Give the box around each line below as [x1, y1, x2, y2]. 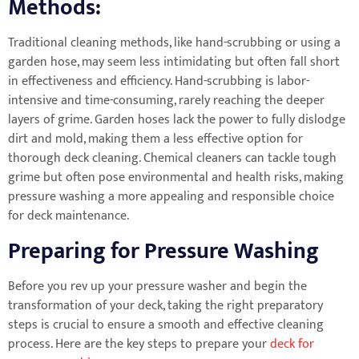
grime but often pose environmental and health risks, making [8, 167, 344, 189]
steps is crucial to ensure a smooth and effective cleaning [8, 313, 324, 336]
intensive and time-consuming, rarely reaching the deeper [8, 90, 325, 112]
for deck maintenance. [8, 205, 129, 228]
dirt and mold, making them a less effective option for [8, 128, 303, 151]
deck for [270, 333, 314, 355]
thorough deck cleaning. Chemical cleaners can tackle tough [8, 147, 337, 170]
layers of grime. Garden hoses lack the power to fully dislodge [8, 109, 345, 131]
